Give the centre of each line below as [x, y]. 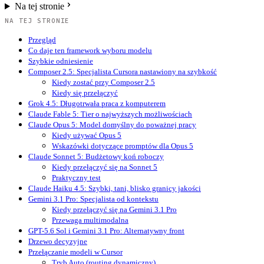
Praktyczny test [76, 178]
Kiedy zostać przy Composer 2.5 [103, 82]
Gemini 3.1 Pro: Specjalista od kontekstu [93, 199]
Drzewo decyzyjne [58, 242]
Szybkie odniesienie [61, 61]
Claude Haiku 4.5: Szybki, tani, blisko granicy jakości [115, 189]
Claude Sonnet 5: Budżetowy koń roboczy [96, 157]
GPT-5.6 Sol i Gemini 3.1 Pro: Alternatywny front [106, 231]
